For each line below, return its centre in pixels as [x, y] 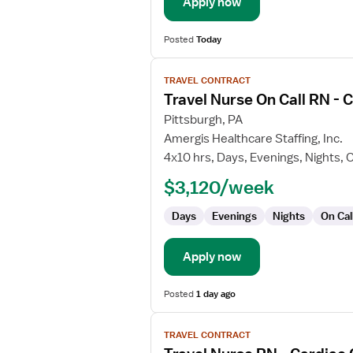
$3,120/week [219, 187]
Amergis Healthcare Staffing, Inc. [253, 139]
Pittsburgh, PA [203, 120]
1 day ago [216, 294]
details [169, 101]
